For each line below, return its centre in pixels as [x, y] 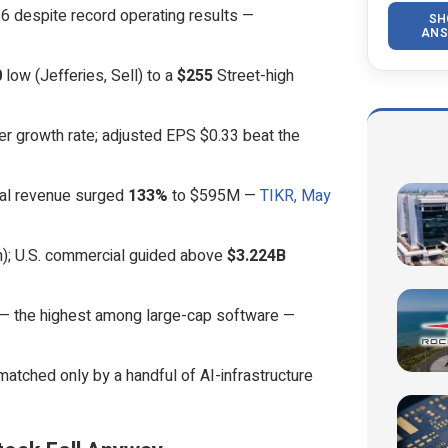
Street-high [253, 75]
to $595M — [214, 195]
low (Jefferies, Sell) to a [89, 75]
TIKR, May [295, 195]
